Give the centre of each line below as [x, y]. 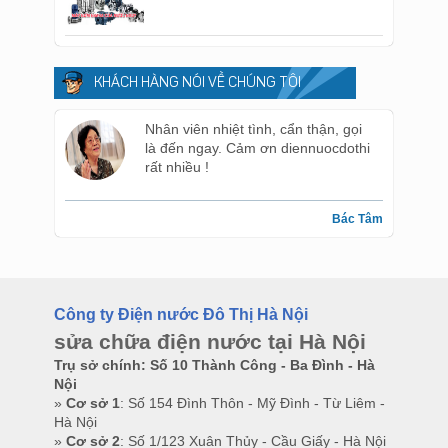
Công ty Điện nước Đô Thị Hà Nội [181, 315]
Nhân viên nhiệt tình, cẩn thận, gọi [253, 129]
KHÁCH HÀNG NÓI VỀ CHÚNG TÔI [197, 84]
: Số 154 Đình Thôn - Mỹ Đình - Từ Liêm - [252, 403]
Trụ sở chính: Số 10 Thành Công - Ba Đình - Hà [214, 365]
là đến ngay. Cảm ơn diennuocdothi [257, 148]
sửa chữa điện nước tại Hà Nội [210, 342]
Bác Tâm [357, 219]
